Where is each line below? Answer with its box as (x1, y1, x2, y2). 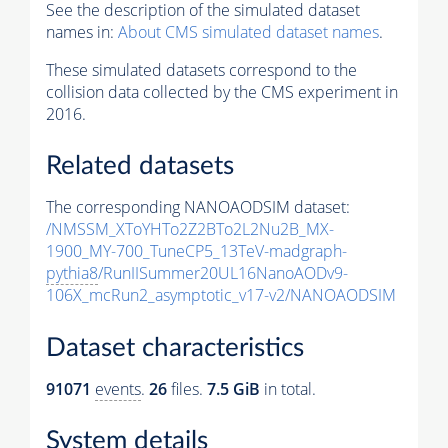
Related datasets (46, 153, 234, 180)
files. (167, 377, 207, 400)
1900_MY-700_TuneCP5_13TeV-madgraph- (46, 240, 347, 263)
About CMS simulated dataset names (118, 20, 379, 43)
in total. (260, 377, 316, 400)
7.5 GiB (207, 377, 260, 400)
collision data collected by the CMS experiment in (46, 80, 398, 103)
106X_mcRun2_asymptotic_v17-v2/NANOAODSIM (46, 284, 396, 307)
